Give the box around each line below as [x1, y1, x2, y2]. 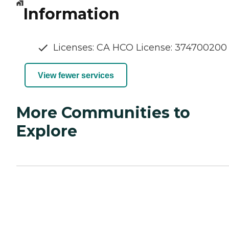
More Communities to [16, 103, 190, 123]
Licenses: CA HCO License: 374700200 [53, 42, 227, 54]
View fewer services [38, 71, 114, 80]
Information [23, 5, 120, 24]
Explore [16, 122, 77, 141]
